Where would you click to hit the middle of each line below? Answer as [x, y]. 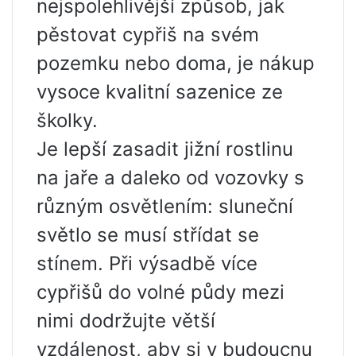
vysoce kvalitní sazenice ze [160, 92]
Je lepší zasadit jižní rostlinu [165, 149]
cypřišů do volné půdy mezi [161, 292]
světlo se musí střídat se [148, 235]
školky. [67, 121]
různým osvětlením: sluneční [165, 207]
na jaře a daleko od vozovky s [170, 178]
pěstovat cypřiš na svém [148, 35]
